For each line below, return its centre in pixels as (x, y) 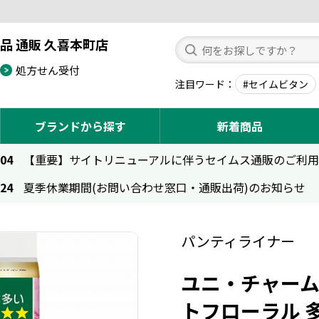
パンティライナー (238, 241)
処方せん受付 (48, 70)
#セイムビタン (276, 84)
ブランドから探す (80, 126)
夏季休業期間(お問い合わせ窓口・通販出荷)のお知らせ (164, 187)
